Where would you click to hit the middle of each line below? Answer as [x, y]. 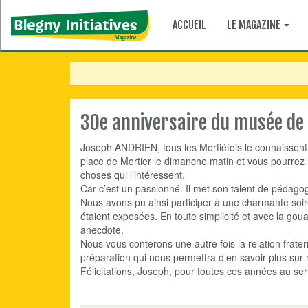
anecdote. [102, 230]
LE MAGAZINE [255, 25]
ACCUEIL [189, 25]
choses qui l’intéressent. [133, 175]
